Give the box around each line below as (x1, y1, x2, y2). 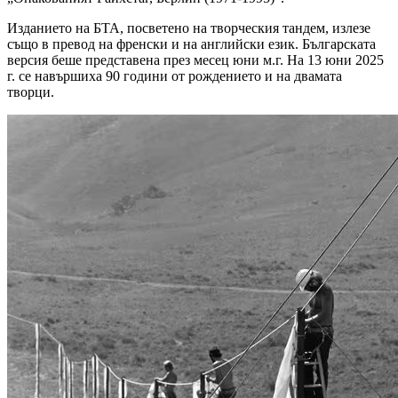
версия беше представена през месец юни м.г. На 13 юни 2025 (7, 52, 384, 68)
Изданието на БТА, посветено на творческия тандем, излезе (7, 20, 370, 36)
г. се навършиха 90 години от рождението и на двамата (7, 68, 342, 84)
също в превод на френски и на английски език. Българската (7, 36, 376, 52)
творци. (7, 84, 54, 99)
